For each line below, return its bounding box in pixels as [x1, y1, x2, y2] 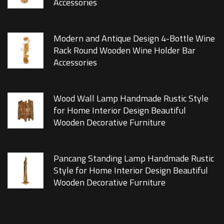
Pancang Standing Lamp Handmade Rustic [53, 151, 214, 165]
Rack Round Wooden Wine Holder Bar [53, 43, 195, 57]
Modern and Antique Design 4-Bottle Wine [53, 31, 215, 45]
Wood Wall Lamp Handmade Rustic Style [53, 91, 208, 105]
